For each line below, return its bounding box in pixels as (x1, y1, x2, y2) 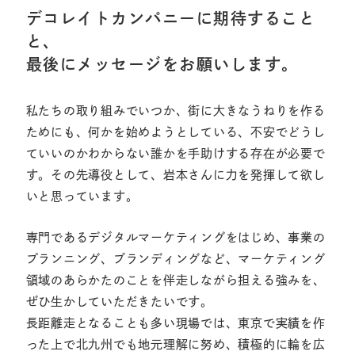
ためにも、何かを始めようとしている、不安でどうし (25, 126, 326, 139)
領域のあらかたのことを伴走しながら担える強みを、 (25, 274, 326, 287)
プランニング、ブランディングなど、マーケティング (25, 253, 326, 265)
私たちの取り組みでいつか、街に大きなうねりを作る (25, 105, 326, 117)
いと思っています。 (25, 190, 139, 203)
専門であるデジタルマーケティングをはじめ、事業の (25, 231, 326, 244)
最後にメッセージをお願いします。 (25, 56, 299, 73)
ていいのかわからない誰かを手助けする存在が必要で (25, 147, 326, 160)
